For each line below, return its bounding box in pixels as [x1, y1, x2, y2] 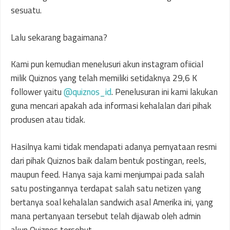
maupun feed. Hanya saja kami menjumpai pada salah [11, 167, 204, 181]
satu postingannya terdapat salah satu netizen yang [11, 181, 201, 195]
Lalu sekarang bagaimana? [11, 30, 107, 44]
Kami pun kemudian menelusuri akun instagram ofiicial [11, 57, 203, 71]
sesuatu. [11, 4, 42, 17]
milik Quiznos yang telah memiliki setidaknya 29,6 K [11, 71, 197, 85]
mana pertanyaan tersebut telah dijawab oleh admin [11, 209, 201, 223]
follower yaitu [11, 85, 64, 99]
